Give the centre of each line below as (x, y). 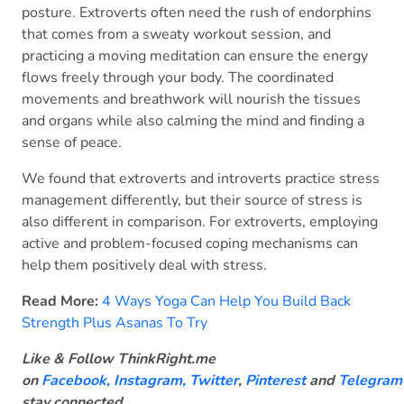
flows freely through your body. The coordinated (178, 78)
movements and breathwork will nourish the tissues (191, 100)
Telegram (370, 381)
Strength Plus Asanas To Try (116, 323)
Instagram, (150, 381)
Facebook (74, 381)
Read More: (60, 302)
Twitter (214, 381)
